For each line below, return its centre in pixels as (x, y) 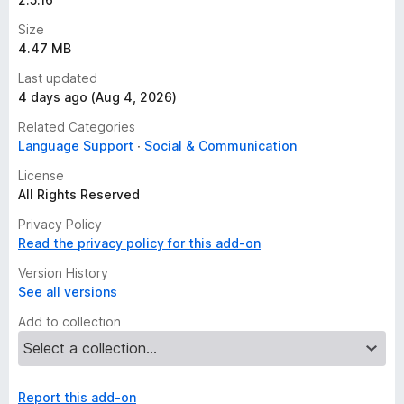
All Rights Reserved (79, 194)
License (41, 175)
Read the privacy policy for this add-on (139, 243)
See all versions (68, 292)
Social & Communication (220, 146)
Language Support (76, 146)
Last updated (58, 78)
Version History (63, 273)
